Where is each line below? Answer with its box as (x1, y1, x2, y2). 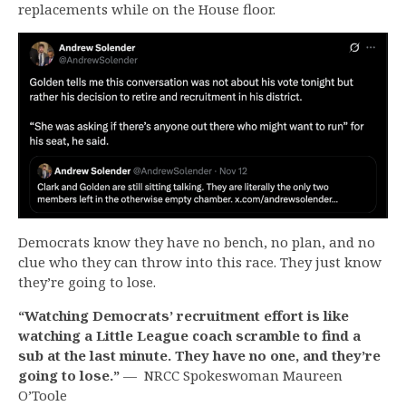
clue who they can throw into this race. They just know (18, 252, 382, 271)
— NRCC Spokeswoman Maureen (120, 365, 343, 384)
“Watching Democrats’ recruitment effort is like (18, 305, 349, 324)
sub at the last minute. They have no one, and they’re (18, 345, 381, 364)
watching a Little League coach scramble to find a (18, 325, 361, 344)
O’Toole (18, 385, 67, 404)
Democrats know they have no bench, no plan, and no (18, 232, 375, 251)
